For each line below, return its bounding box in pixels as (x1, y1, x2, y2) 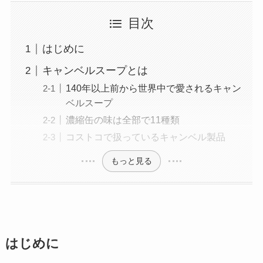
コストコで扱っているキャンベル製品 (65, 131, 225, 143)
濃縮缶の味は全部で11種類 (65, 114, 180, 126)
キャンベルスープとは (42, 65, 148, 77)
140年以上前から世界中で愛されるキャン (65, 83, 241, 94)
